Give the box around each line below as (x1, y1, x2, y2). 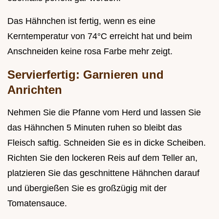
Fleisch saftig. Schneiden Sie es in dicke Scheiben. (7, 137, 206, 148)
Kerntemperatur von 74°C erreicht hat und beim (7, 31, 192, 41)
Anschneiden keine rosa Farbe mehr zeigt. (7, 46, 173, 56)
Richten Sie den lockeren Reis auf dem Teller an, (7, 153, 197, 163)
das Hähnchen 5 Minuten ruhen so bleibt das (7, 122, 182, 132)
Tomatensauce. (7, 198, 67, 208)
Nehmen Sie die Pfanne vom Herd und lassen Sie (7, 107, 201, 117)
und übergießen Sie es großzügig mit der (7, 183, 167, 193)
